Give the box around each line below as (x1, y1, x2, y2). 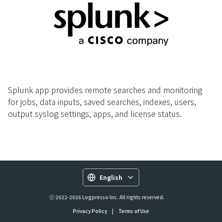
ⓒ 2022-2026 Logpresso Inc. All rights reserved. (50, 193, 165, 201)
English (100, 173, 122, 181)
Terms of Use (118, 207, 149, 215)
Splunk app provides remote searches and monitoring (8, 84, 202, 96)
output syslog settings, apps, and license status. (8, 108, 182, 120)
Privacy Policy (73, 207, 107, 215)
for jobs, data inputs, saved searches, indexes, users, (8, 96, 196, 108)
